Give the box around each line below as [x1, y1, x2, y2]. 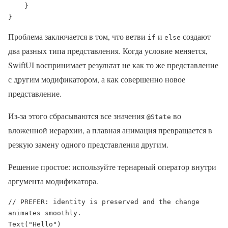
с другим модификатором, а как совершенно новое [8, 74, 185, 85]
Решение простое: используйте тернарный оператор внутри [8, 161, 216, 173]
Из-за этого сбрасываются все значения [8, 110, 147, 122]
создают [181, 31, 211, 42]
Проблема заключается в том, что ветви [8, 31, 148, 42]
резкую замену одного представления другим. [8, 139, 168, 150]
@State [147, 113, 171, 121]
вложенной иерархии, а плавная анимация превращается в [8, 125, 212, 136]
